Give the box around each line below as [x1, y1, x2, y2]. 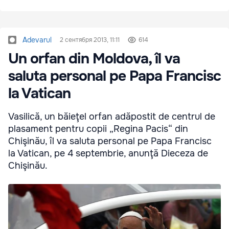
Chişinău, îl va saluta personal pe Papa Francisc [8, 135, 212, 147]
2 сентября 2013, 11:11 [60, 35, 120, 44]
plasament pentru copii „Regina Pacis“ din [8, 123, 188, 134]
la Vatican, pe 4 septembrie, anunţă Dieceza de [8, 147, 208, 159]
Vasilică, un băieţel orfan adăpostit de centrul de [8, 110, 215, 122]
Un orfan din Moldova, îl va [8, 49, 180, 68]
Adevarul [22, 35, 52, 44]
